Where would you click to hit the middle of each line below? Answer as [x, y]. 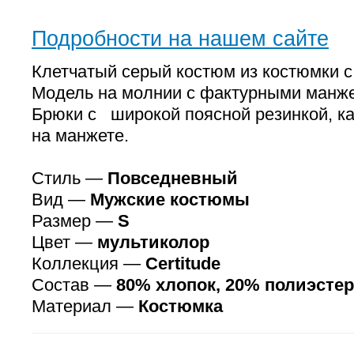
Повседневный [173, 178]
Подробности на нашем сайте [180, 39]
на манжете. [80, 136]
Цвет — [64, 242]
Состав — [74, 285]
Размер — [75, 221]
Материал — [85, 306]
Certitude [183, 264]
